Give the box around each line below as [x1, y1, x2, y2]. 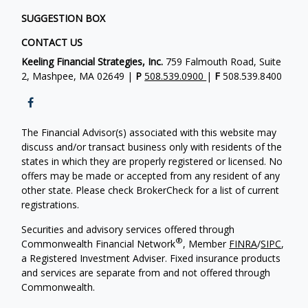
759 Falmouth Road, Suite [163, 54, 282, 68]
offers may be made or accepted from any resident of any [21, 168, 280, 182]
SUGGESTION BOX [21, 11, 106, 25]
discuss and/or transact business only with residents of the [21, 140, 283, 153]
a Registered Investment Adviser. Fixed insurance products [21, 251, 281, 265]
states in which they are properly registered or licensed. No [21, 154, 283, 168]
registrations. [21, 197, 80, 211]
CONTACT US [21, 35, 83, 49]
